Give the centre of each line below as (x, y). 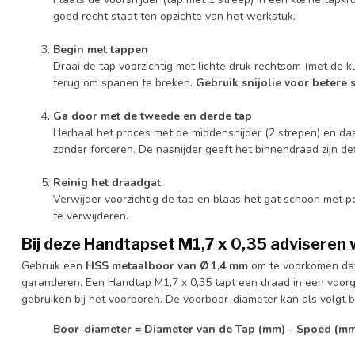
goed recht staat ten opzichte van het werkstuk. (174, 16)
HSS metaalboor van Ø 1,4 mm (167, 265)
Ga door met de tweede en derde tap (153, 116)
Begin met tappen (101, 49)
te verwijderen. (91, 216)
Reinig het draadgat (107, 182)
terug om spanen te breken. (124, 82)
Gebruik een (53, 265)
